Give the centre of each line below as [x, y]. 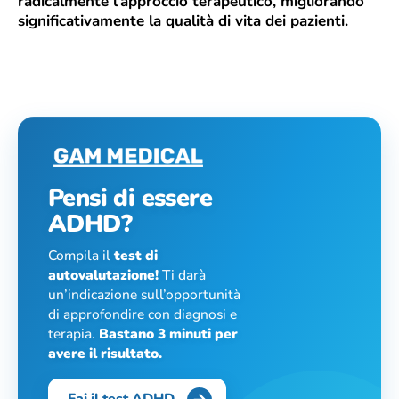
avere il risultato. [105, 353]
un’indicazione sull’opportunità [144, 294]
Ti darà [182, 274]
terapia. [73, 333]
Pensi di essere [130, 198]
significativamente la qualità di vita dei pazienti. [183, 20]
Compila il [81, 255]
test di [136, 255]
